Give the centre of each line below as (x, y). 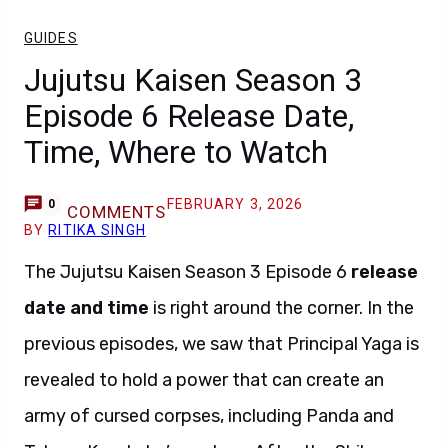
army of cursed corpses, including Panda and (209, 416)
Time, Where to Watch (176, 152)
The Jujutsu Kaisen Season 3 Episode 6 (185, 272)
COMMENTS (116, 212)
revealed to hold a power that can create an (204, 380)
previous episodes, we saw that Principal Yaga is (221, 344)
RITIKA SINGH (97, 230)
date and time (86, 308)
